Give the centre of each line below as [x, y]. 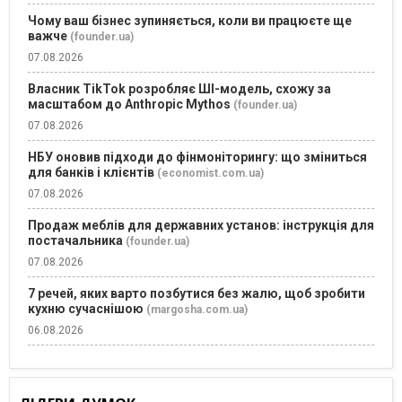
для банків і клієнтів [91, 173]
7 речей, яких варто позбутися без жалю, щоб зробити [197, 294]
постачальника [75, 241]
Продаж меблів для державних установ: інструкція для [201, 226]
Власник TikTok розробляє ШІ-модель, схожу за [179, 89]
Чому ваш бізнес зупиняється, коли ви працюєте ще [190, 21]
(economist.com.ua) [210, 174]
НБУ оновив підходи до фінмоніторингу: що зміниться [197, 157]
